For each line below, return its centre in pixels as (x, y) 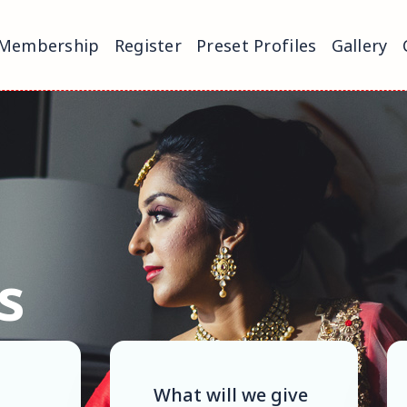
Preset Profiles (257, 45)
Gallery (359, 45)
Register (148, 45)
